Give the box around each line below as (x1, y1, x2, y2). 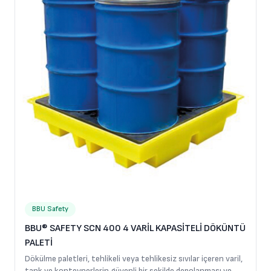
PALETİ (25, 237, 53, 249)
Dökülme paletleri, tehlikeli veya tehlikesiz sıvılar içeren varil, (25, 253, 243, 264)
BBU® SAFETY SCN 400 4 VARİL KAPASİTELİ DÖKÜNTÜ (25, 223, 246, 234)
